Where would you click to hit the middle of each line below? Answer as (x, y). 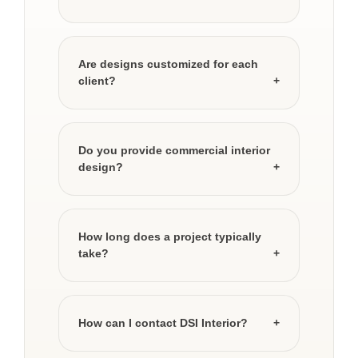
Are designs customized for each (168, 64)
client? (97, 81)
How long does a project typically (170, 237)
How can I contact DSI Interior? (163, 323)
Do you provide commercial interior (174, 151)
